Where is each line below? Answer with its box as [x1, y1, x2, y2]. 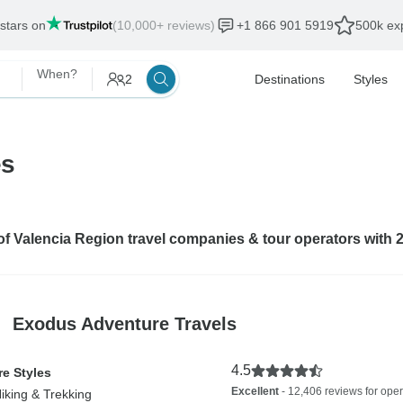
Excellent [230, 385, 279, 398]
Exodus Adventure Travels [12, 313, 237, 334]
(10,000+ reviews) [112, 18, 215, 32]
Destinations [255, 72, 325, 86]
